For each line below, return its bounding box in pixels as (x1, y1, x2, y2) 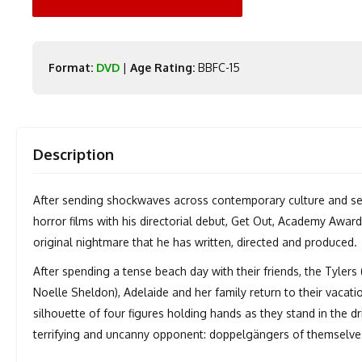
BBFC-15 (195, 61, 241, 74)
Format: (48, 61, 94, 74)
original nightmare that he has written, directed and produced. (33, 235, 358, 249)
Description (33, 145, 115, 163)
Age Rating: (130, 61, 196, 74)
